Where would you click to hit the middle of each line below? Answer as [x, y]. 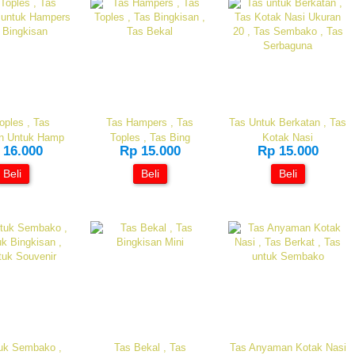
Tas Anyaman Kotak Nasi [288, 347]
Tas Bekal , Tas [150, 347]
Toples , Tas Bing [150, 137]
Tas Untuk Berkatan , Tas [288, 122]
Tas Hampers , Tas [150, 122]
